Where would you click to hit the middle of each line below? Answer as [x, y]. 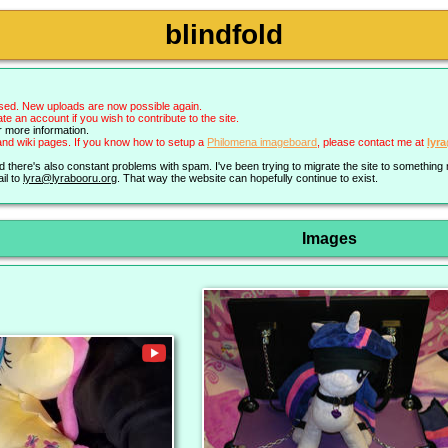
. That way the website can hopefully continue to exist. [247, 178]
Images [329, 238]
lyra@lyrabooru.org [70, 178]
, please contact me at [372, 142]
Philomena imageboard [262, 142]
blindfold [224, 34]
